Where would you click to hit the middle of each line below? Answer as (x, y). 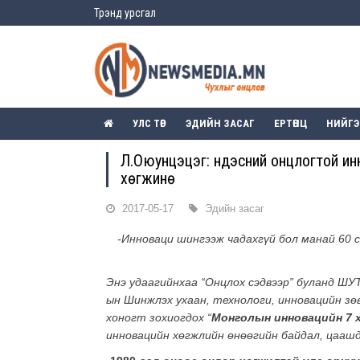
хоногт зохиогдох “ (159, 318)
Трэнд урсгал (125, 13)
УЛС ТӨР (149, 124)
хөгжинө (148, 179)
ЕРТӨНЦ (290, 124)
